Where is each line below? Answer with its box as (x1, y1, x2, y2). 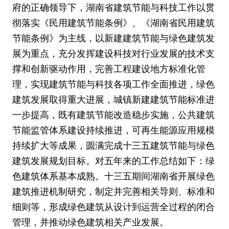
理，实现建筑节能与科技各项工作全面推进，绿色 (12, 79, 215, 89)
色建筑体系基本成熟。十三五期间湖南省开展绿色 (12, 171, 215, 181)
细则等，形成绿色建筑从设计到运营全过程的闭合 (12, 201, 215, 212)
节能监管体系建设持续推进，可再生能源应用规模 (12, 125, 215, 135)
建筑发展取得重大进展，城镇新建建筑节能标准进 (12, 94, 215, 105)
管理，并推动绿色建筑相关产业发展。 (12, 217, 169, 227)
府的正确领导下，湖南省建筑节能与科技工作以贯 (12, 2, 215, 13)
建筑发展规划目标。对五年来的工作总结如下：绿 (12, 155, 215, 166)
